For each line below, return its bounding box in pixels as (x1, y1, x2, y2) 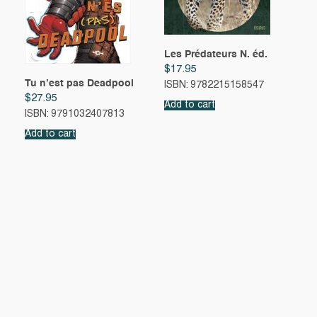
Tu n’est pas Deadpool (25, 79, 134, 89)
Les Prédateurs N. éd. (163, 50, 267, 60)
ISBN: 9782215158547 (163, 80, 264, 90)
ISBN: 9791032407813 (25, 109, 125, 119)
